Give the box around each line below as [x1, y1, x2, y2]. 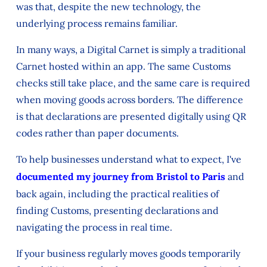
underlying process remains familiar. [15, 17, 178, 29]
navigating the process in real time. [15, 221, 172, 233]
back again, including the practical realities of [15, 187, 219, 200]
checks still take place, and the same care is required [15, 76, 250, 89]
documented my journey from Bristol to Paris [15, 170, 225, 182]
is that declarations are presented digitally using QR [15, 110, 246, 122]
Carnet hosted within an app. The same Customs [15, 60, 231, 72]
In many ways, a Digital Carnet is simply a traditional [15, 43, 246, 55]
